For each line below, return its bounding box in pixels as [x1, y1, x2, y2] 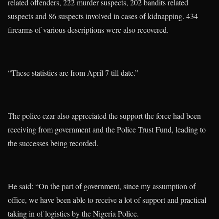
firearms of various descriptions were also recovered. [8, 24, 169, 35]
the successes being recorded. [8, 138, 98, 149]
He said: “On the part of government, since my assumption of [8, 181, 196, 192]
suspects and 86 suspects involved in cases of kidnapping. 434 [8, 11, 198, 22]
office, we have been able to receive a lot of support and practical [8, 195, 206, 205]
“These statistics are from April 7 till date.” [8, 67, 138, 78]
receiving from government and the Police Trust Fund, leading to [8, 124, 206, 135]
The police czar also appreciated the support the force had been [8, 110, 201, 121]
